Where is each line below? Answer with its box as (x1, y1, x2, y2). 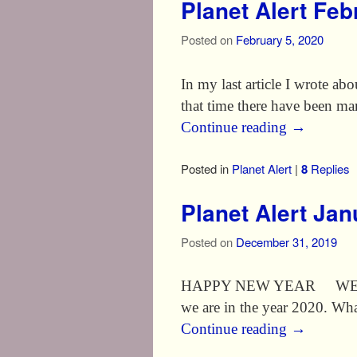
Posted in (181, 159, 229, 177)
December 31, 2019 (236, 233, 337, 251)
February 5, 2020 (236, 31, 324, 49)
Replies (308, 159, 349, 177)
